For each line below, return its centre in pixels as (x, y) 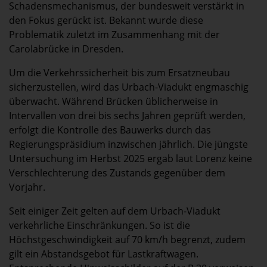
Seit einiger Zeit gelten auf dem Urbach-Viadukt (115, 211)
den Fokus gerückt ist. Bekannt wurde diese (106, 21)
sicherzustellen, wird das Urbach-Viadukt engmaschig (129, 87)
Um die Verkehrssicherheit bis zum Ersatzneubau (119, 73)
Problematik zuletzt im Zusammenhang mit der (114, 35)
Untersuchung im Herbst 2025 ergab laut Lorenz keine (131, 159)
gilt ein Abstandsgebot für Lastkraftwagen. (104, 254)
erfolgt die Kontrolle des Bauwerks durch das (110, 130)
